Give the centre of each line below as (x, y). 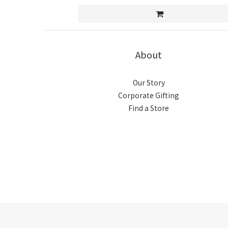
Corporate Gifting (149, 95)
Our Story (149, 83)
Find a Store (149, 108)
